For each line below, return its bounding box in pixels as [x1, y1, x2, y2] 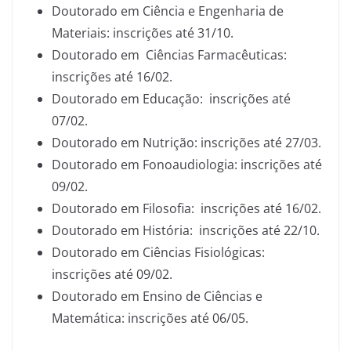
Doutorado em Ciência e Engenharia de [52, 2, 284, 20]
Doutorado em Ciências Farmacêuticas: [52, 46, 290, 63]
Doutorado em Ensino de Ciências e [52, 288, 262, 305]
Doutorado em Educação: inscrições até [52, 90, 291, 107]
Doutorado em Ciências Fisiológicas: [52, 244, 268, 261]
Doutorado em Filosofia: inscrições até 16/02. [52, 200, 321, 217]
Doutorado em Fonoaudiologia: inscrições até [52, 156, 322, 173]
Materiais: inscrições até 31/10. [52, 24, 233, 42]
